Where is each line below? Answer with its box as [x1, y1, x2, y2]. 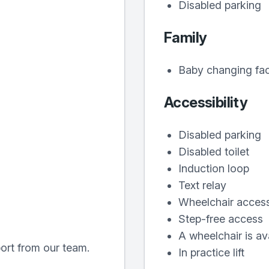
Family [164, 29, 207, 46]
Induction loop [178, 162, 249, 175]
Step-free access [178, 213, 263, 225]
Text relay [178, 179, 226, 192]
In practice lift [178, 246, 244, 259]
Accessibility [164, 94, 248, 111]
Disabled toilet [178, 145, 249, 158]
